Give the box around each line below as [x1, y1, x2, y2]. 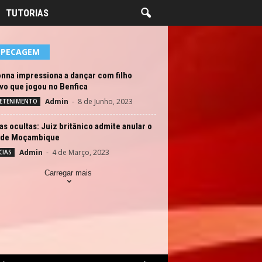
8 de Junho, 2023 [77, 96, 133, 106]
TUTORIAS [5, 7, 49, 19]
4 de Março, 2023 [51, 147, 109, 157]
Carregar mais [44, 168, 92, 177]
